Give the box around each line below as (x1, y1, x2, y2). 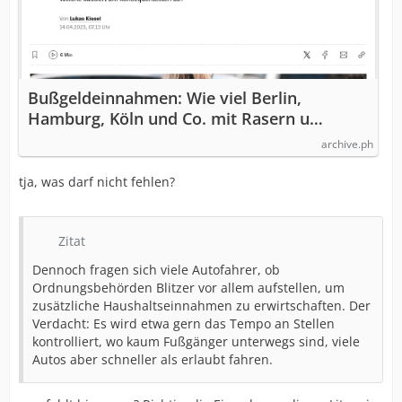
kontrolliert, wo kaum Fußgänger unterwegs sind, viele (32, 333, 360, 350)
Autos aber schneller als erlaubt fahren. (32, 351, 273, 368)
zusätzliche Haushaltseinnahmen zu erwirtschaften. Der (32, 297, 371, 314)
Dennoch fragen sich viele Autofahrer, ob (32, 261, 280, 278)
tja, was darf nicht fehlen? (19, 173, 175, 190)
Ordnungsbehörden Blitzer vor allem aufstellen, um (32, 279, 345, 296)
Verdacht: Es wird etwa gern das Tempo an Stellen (32, 315, 335, 332)
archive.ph (321, 136, 373, 152)
